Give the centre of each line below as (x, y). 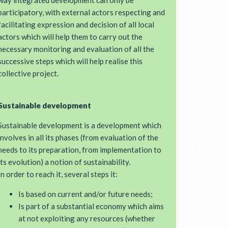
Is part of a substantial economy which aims (91, 206)
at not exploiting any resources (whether (87, 218)
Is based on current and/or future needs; (85, 194)
